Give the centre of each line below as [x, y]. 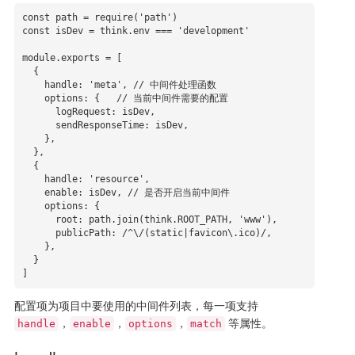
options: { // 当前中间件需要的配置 [33, 99]
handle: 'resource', [33, 179]
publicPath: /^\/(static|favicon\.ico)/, [38, 233]
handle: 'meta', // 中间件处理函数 [33, 85]
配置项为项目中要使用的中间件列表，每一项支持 [136, 305]
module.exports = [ [72, 58]
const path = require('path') [99, 18]
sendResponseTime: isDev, [38, 126]
